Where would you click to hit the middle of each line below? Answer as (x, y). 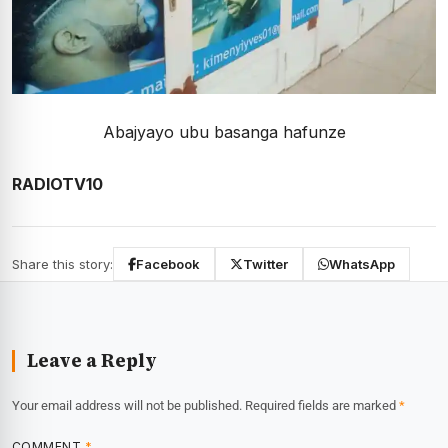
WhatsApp (362, 264)
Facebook (168, 264)
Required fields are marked (322, 406)
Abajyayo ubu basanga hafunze (224, 132)
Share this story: (62, 264)
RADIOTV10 (57, 184)
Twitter (265, 264)
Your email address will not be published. (127, 406)
